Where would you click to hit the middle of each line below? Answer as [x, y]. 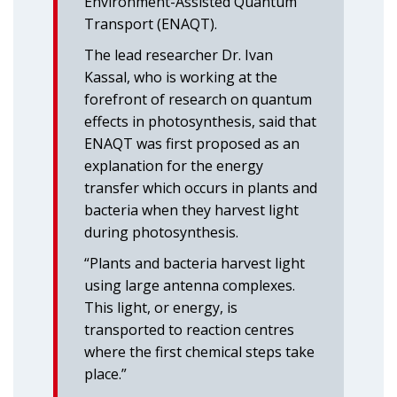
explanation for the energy [174, 166]
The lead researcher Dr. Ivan [179, 55]
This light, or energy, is [161, 307]
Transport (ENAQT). [151, 24]
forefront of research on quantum [198, 99]
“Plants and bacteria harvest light [195, 263]
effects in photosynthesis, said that [200, 121]
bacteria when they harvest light [191, 210]
